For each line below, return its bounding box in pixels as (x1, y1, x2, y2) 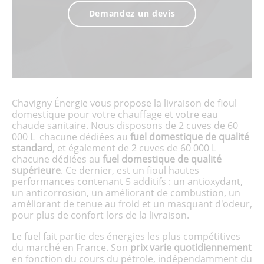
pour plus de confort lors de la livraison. (12, 209, 189, 222)
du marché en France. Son (12, 241, 130, 254)
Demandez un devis (88, 7, 176, 19)
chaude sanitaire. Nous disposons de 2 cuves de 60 (12, 119, 238, 132)
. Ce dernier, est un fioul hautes (61, 164, 199, 177)
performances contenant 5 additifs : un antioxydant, (12, 175, 243, 188)
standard (12, 141, 52, 154)
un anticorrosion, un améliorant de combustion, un (12, 186, 240, 199)
